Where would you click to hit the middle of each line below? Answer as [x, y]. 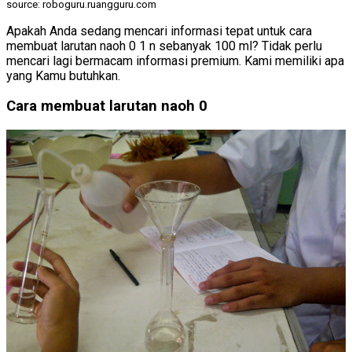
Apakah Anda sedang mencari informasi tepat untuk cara [159, 31]
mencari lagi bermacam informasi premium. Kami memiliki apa [175, 60]
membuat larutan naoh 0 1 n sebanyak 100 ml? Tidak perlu [164, 46]
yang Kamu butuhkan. [63, 75]
